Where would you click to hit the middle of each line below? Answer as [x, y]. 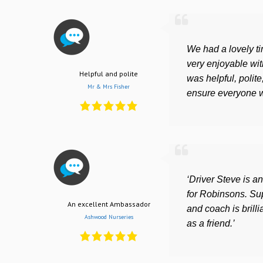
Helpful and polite [109, 73]
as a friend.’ [211, 224]
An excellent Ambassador [109, 204]
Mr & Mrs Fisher [109, 86]
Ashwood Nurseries [109, 217]
